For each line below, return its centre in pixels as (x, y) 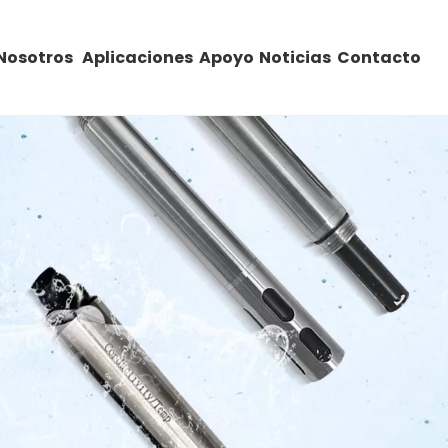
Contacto (379, 57)
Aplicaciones (137, 57)
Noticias (294, 57)
